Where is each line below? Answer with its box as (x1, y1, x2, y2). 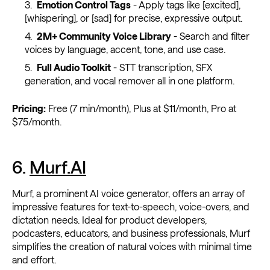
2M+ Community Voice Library (36, 30, 171, 42)
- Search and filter (171, 30, 250, 42)
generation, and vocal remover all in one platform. (24, 75, 234, 87)
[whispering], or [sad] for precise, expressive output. (24, 12, 242, 24)
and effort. (12, 254, 56, 266)
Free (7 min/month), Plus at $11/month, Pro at (46, 102, 236, 115)
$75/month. (12, 116, 61, 128)
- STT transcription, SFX (110, 61, 212, 74)
